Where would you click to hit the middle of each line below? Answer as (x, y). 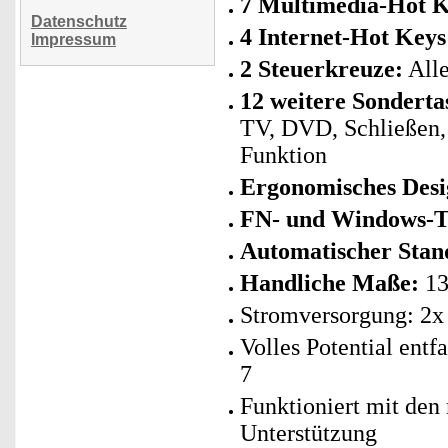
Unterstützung (308, 433)
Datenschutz (79, 21)
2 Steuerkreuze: (321, 69)
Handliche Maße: (329, 283)
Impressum (73, 39)
